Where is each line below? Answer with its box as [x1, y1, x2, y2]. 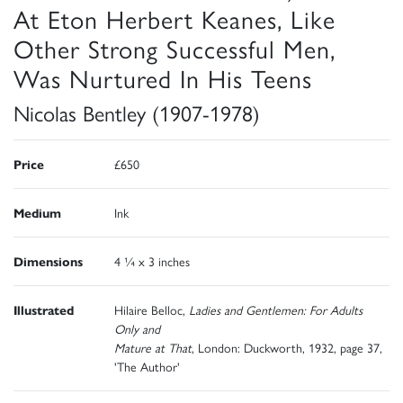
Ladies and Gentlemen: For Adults [189, 300, 363, 318]
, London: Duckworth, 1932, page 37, [192, 337, 382, 356]
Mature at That [114, 337, 192, 356]
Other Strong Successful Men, [13, 29, 336, 66]
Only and [114, 318, 160, 337]
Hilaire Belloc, [114, 300, 189, 318]
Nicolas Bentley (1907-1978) [13, 96, 260, 128]
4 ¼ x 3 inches [114, 251, 190, 270]
